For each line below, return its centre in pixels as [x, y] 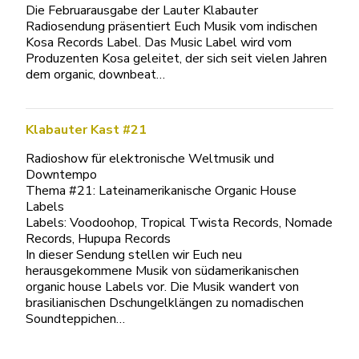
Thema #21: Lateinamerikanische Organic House [161, 191]
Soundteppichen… [75, 319]
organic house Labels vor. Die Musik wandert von [162, 287]
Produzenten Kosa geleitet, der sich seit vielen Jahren [176, 58]
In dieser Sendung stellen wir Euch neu [134, 255]
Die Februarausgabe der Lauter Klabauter [142, 10]
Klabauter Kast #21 [86, 130]
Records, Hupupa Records [98, 239]
